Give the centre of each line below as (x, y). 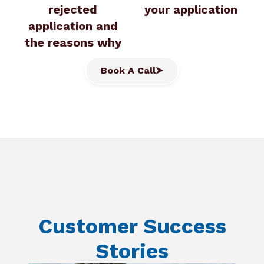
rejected (73, 10)
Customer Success (132, 227)
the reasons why (73, 43)
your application (191, 10)
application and (73, 26)
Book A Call (128, 71)
